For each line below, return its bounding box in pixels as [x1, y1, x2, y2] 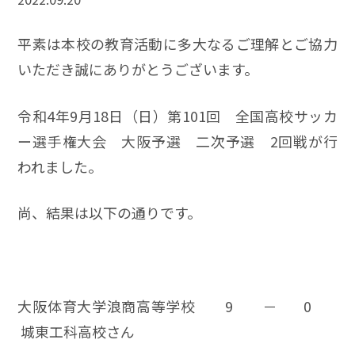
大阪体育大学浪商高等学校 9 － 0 [17, 296, 338, 317]
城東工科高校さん [17, 321, 136, 342]
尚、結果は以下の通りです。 [17, 202, 202, 223]
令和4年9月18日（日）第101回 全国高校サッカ [17, 105, 338, 126]
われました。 [17, 155, 103, 177]
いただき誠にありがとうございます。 [17, 58, 259, 79]
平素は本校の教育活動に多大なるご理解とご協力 [17, 32, 338, 54]
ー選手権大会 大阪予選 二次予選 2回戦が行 [17, 130, 338, 151]
